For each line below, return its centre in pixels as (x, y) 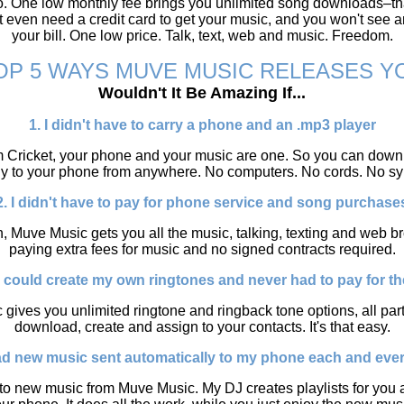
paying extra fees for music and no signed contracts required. (202, 249)
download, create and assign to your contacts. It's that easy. (202, 327)
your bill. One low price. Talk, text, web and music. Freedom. (202, 36)
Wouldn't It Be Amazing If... (202, 93)
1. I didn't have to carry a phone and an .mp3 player (202, 125)
